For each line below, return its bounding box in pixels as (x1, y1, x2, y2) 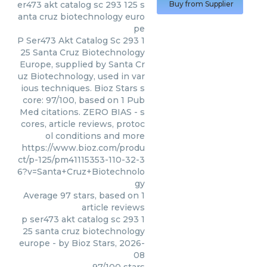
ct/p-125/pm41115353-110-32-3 (18, 154, 145, 165)
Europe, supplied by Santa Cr (20, 59, 145, 70)
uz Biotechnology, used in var (18, 71, 145, 82)
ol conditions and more (45, 131, 145, 141)
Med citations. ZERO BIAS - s (20, 107, 145, 117)
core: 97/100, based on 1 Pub (23, 95, 145, 105)
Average (23, 190, 60, 201)
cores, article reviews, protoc (21, 119, 145, 129)
